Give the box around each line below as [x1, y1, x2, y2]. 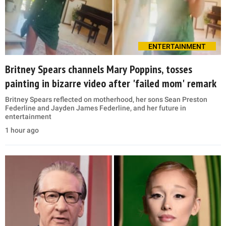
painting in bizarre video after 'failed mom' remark [5, 76, 216, 91]
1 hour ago [5, 126, 39, 135]
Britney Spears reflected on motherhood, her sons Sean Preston [5, 95, 207, 104]
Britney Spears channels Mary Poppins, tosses [5, 62, 192, 77]
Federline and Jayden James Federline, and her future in [5, 104, 186, 112]
